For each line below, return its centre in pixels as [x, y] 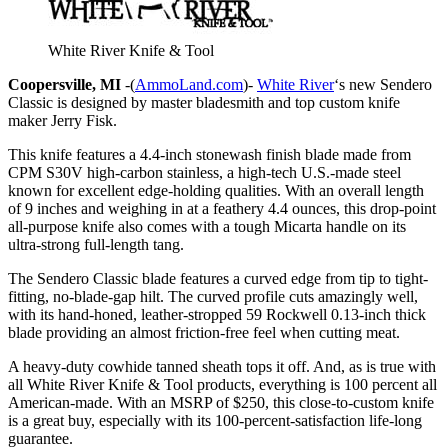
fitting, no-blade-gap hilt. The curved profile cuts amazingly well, [213, 296]
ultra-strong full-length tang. [96, 244]
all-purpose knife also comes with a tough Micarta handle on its [207, 226]
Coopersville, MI [64, 84]
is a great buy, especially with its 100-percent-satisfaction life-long [215, 420]
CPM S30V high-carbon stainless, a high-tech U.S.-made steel [204, 172]
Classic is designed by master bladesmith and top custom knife [204, 102]
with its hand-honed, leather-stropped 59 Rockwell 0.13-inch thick [217, 314]
